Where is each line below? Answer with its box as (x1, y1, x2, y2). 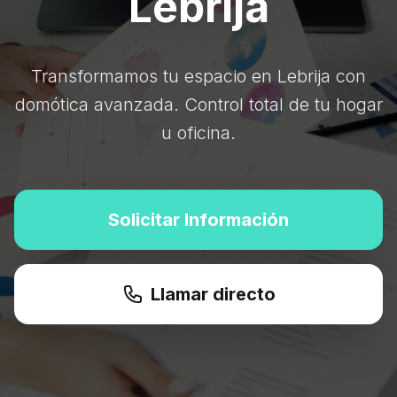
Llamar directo (150, 284, 276, 305)
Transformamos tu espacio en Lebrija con (31, 66, 366, 87)
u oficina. (161, 122, 236, 144)
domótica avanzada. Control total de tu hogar (14, 94, 383, 115)
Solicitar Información (108, 209, 289, 230)
